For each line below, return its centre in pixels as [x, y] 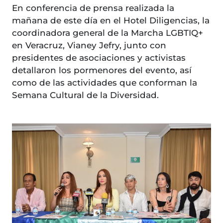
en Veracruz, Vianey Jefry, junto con [89, 46]
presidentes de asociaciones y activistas [99, 58]
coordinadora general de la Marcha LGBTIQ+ [108, 33]
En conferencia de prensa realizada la [93, 8]
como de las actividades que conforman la [105, 83]
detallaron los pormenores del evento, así [102, 70]
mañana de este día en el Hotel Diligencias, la [111, 21]
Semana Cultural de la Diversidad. [88, 95]
